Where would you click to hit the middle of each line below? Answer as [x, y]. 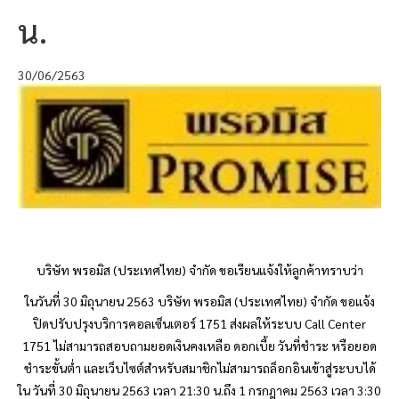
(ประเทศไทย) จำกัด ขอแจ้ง [303, 301]
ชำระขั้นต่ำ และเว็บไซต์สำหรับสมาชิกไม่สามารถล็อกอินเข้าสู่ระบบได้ [199, 368]
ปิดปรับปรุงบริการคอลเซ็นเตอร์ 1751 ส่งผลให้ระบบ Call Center [199, 324]
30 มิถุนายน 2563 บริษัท [128, 301]
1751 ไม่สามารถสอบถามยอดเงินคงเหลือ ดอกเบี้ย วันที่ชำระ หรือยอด [199, 346]
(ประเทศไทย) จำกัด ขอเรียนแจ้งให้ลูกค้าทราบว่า [236, 270]
